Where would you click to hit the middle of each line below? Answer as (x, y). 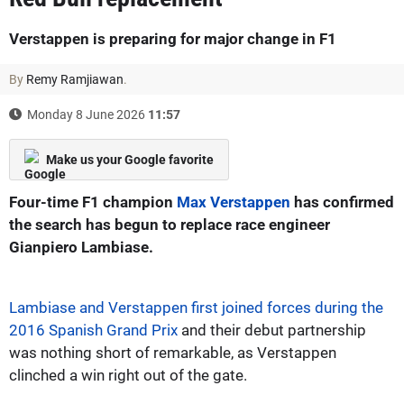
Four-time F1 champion (93, 202)
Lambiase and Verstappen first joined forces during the (196, 307)
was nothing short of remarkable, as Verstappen (173, 352)
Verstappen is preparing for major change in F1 (173, 38)
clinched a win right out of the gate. (128, 375)
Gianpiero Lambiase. (81, 247)
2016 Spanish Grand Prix (93, 330)
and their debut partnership (272, 330)
